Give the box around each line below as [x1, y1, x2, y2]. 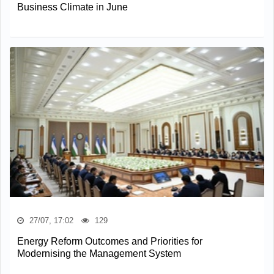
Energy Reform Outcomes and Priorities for [17, 235, 202, 246]
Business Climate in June [17, 1, 128, 12]
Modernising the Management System [17, 248, 181, 259]
